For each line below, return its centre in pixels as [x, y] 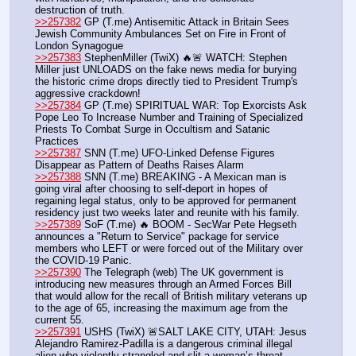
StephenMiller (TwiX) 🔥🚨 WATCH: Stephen [184, 57]
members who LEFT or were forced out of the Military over [169, 248]
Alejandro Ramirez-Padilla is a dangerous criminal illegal [164, 343]
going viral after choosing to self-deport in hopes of [151, 188]
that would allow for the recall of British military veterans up [171, 296]
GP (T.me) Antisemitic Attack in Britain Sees [185, 21]
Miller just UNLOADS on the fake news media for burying [166, 69]
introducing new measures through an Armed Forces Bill [163, 284]
